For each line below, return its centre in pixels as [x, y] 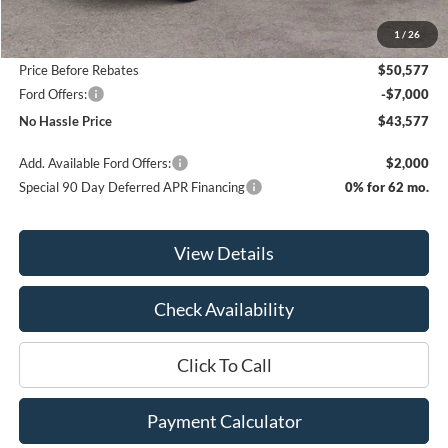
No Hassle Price [66, 121]
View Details [224, 253]
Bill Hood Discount [72, 42]
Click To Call [224, 365]
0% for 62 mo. [387, 187]
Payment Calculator [224, 421]
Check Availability [224, 309]
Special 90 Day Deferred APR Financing [132, 187]
